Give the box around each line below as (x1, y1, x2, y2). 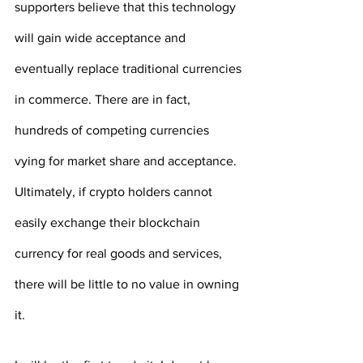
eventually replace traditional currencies (15, 62, 245, 76)
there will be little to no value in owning (15, 277, 242, 292)
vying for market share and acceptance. (15, 154, 240, 169)
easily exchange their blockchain (15, 216, 203, 230)
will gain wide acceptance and (15, 31, 189, 45)
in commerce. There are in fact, (15, 92, 194, 107)
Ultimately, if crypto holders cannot (15, 185, 216, 199)
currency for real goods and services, (15, 246, 225, 261)
